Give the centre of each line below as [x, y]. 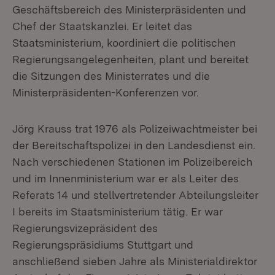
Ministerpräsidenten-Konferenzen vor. [106, 92]
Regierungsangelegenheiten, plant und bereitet [130, 59]
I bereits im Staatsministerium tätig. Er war [118, 211]
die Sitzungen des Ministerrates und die [111, 76]
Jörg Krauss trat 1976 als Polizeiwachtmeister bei [135, 129]
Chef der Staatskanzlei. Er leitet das [102, 26]
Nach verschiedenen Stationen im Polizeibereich [132, 162]
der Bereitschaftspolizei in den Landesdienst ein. [134, 145]
